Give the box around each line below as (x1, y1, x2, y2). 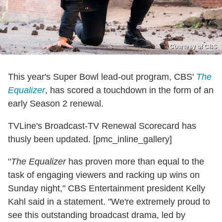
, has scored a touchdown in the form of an (45, 85, 214, 96)
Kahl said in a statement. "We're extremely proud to (8, 197, 210, 207)
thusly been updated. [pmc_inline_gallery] (8, 134, 172, 145)
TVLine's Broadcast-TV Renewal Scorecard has (8, 121, 196, 131)
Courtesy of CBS (169, 43, 217, 51)
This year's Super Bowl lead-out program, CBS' (8, 72, 196, 82)
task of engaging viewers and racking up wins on (8, 170, 200, 180)
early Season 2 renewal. (8, 99, 104, 109)
